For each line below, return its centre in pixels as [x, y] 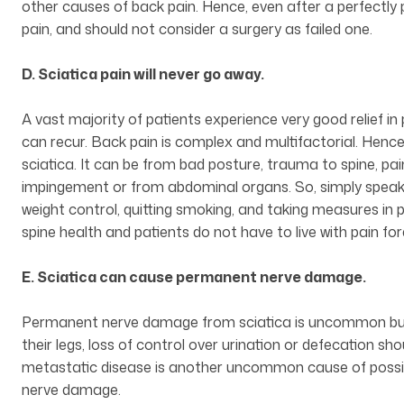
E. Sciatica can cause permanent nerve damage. [194, 277]
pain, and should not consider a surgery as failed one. [197, 29]
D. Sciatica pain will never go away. [143, 74]
